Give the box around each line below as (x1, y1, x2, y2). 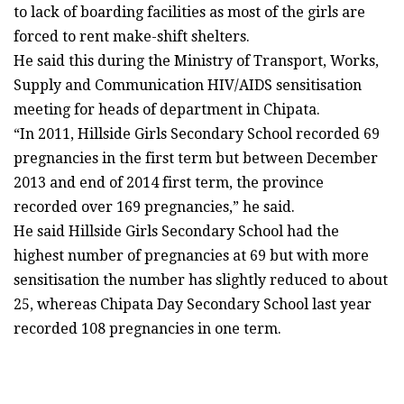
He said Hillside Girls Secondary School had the (14, 222, 339, 240)
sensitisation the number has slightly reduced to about (14, 271, 388, 289)
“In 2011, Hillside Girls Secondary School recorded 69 (14, 124, 380, 142)
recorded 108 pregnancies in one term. (14, 319, 281, 337)
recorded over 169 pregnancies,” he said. (14, 197, 295, 216)
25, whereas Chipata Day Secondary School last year (14, 295, 372, 313)
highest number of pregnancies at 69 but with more (14, 246, 369, 264)
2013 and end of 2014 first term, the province (14, 173, 324, 191)
